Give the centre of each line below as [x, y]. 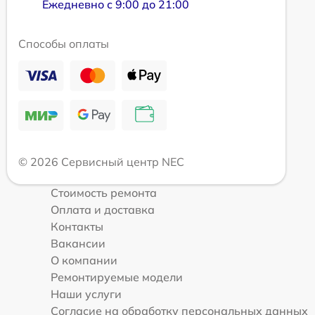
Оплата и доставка [103, 209]
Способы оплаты [64, 43]
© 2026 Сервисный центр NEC [101, 161]
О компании [84, 260]
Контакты [77, 226]
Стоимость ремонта [104, 192]
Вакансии [78, 243]
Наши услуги [86, 294]
